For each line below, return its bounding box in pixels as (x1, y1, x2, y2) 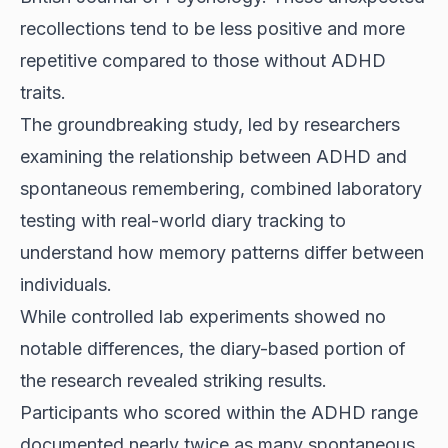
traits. (20, 82, 66, 104)
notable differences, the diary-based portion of (20, 338, 406, 360)
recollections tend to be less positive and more (20, 18, 405, 40)
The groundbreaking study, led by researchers (20, 114, 400, 136)
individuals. (20, 274, 112, 296)
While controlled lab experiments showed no (20, 306, 386, 328)
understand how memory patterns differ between (20, 242, 424, 264)
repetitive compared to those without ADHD (20, 50, 386, 72)
